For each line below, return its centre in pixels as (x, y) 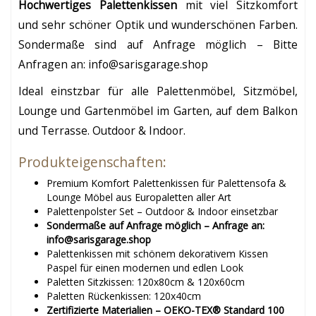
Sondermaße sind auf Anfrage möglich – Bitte (158, 44)
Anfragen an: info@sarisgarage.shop (113, 64)
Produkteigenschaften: (92, 162)
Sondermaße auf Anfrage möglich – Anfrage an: (156, 225)
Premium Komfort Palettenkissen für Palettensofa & (166, 183)
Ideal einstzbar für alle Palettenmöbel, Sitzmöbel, (158, 91)
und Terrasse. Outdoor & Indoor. (102, 130)
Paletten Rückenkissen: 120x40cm (124, 296)
